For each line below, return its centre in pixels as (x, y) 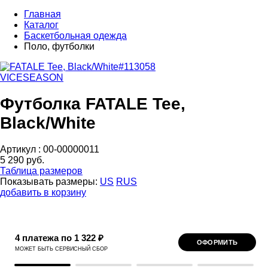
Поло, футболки (59, 46)
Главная (42, 14)
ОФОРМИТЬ (217, 242)
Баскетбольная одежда (75, 36)
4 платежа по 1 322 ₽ (59, 237)
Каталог (41, 25)
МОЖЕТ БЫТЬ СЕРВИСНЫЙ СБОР (61, 249)
